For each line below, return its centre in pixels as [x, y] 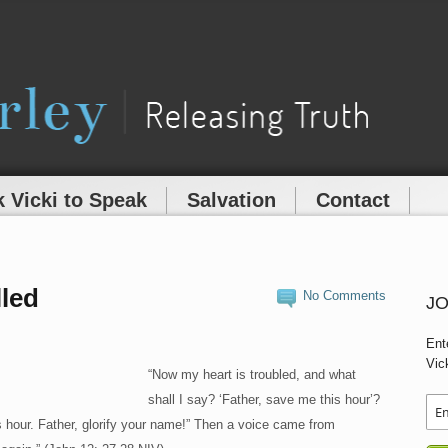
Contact [352, 199]
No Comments [345, 295]
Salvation [231, 199]
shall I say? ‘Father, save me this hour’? [264, 399]
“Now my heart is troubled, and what [252, 374]
